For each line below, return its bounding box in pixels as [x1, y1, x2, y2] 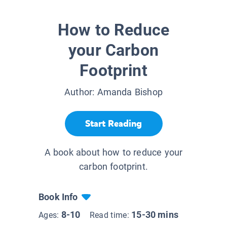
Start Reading [85, 117, 142, 130]
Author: [64, 87, 97, 98]
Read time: [89, 210, 132, 220]
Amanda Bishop [97, 87, 163, 98]
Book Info [39, 192, 78, 203]
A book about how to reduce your [44, 147, 183, 158]
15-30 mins [131, 209, 178, 220]
